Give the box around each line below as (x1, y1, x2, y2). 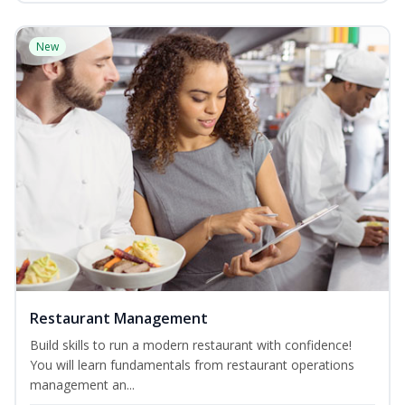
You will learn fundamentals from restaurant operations (30, 356, 354, 374)
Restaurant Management (30, 308, 208, 329)
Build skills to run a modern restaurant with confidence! (30, 336, 352, 354)
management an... (30, 376, 135, 394)
